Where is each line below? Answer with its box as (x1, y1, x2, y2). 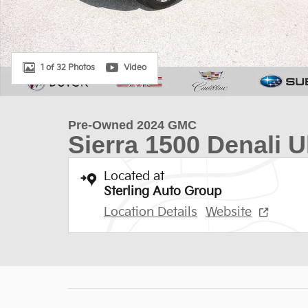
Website (206, 205, 252, 219)
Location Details (104, 205, 197, 219)
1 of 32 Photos (41, 62, 95, 73)
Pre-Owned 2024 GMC (68, 118, 197, 132)
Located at (104, 169, 164, 184)
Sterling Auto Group (104, 184, 221, 199)
